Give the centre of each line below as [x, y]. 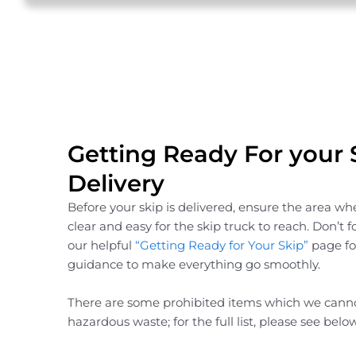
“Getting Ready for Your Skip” [222, 245]
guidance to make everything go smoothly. [194, 264]
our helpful [102, 245]
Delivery [116, 183]
